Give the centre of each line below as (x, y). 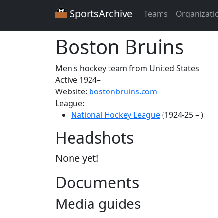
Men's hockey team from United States (127, 68)
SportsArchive (100, 13)
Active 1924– (78, 80)
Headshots (95, 137)
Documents (97, 182)
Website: (72, 91)
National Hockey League (116, 115)
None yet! (77, 158)
